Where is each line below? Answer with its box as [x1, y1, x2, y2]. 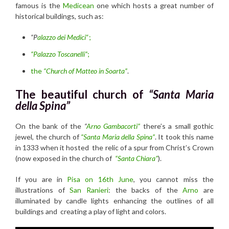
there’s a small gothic [143, 122, 214, 131]
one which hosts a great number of [94, 1, 214, 10]
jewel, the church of [15, 132, 81, 142]
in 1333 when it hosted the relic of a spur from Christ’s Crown [15, 143, 214, 152]
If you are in [15, 175, 67, 184]
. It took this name [154, 132, 214, 142]
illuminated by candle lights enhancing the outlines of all [15, 196, 214, 205]
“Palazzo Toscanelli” [31, 50, 87, 59]
